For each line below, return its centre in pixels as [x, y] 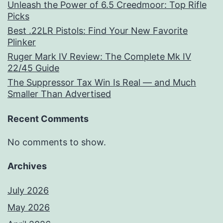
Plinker [22, 42]
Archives [27, 166]
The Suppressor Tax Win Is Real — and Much [102, 83]
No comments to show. [57, 142]
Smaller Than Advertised [59, 94]
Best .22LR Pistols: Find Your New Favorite [98, 31]
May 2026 [29, 207]
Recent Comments [48, 119]
